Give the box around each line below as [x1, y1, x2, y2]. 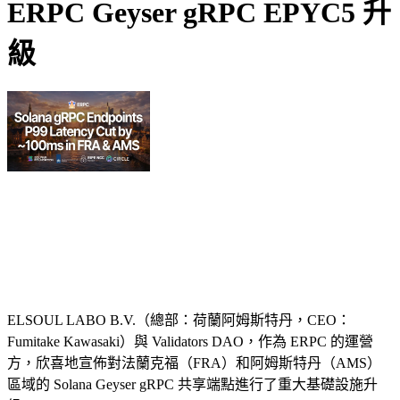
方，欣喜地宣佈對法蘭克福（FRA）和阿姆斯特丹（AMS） [7, 354, 381, 371]
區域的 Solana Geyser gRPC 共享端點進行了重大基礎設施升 [7, 376, 378, 392]
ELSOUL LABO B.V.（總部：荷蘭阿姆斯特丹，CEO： [7, 312, 351, 328]
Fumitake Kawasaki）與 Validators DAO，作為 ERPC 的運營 [7, 333, 373, 349]
